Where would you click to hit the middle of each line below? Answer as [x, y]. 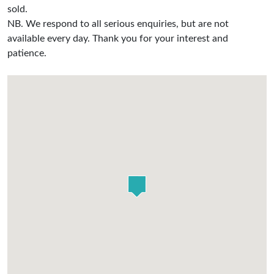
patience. [27, 53]
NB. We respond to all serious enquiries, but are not [118, 24]
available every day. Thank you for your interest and [118, 39]
